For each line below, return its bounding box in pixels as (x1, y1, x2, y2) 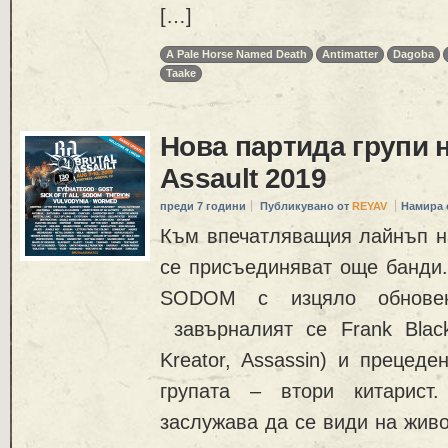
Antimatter (322, 48, 378, 61)
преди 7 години (160, 200, 246, 213)
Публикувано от (260, 200, 352, 213)
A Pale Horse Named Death (166, 48, 307, 61)
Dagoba (393, 48, 434, 61)
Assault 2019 (160, 163, 327, 195)
